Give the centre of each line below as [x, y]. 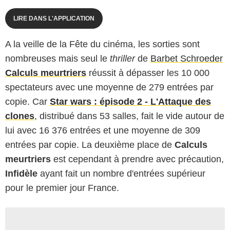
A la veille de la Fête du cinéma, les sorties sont [102, 44]
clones [20, 116]
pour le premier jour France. [62, 188]
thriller [122, 58]
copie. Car [27, 101]
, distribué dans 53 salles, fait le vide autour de [129, 116]
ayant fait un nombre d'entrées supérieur [121, 173]
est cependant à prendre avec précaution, [137, 159]
